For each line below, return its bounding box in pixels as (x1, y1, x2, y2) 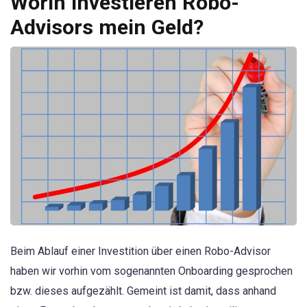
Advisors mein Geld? (10, 14, 204, 39)
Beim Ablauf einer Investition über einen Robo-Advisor (10, 245, 271, 258)
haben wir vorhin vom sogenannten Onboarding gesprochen (10, 265, 293, 278)
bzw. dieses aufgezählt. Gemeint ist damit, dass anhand (10, 284, 276, 298)
